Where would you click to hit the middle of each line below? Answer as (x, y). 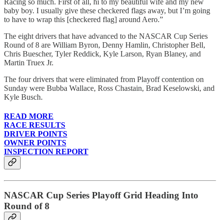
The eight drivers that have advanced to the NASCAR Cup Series (106, 36)
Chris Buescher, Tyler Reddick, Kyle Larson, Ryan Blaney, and (102, 54)
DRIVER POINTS (36, 134)
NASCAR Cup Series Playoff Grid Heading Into (101, 195)
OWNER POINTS (35, 143)
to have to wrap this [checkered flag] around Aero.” (83, 19)
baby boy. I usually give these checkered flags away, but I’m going (107, 10)
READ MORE (29, 116)
